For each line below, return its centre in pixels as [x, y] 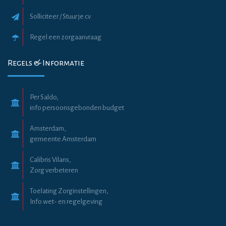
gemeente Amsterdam [63, 139]
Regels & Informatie [46, 63]
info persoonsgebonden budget [77, 108]
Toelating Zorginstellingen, [69, 191]
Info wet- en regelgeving [66, 202]
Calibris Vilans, [50, 160]
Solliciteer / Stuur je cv [60, 17]
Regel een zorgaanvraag [66, 37]
